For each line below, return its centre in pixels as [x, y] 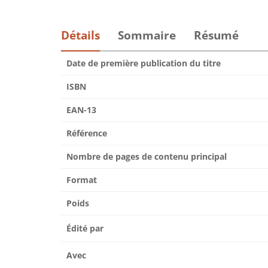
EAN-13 [81, 110]
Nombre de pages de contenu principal [147, 156]
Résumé [216, 35]
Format [82, 180]
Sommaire [147, 35]
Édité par [85, 228]
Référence [87, 133]
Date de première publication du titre [144, 63]
